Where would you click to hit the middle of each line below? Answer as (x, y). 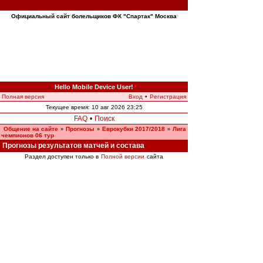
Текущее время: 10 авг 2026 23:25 (94, 107)
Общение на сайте (31, 129)
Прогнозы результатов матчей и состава (73, 146)
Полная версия (23, 97)
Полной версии (123, 156)
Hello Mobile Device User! (94, 87)
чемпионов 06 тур (28, 135)
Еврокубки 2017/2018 (134, 129)
